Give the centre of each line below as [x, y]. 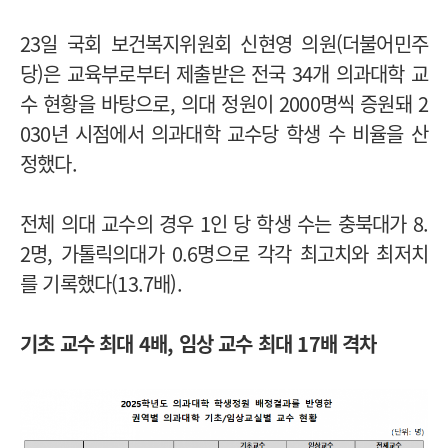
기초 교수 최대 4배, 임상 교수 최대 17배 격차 [198, 343]
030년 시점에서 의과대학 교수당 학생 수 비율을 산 [224, 133]
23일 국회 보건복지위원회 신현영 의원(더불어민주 [224, 43]
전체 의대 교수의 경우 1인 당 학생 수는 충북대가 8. [224, 223]
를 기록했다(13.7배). [103, 283]
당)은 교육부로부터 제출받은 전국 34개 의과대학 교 [224, 73]
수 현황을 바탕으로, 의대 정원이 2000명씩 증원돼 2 [224, 103]
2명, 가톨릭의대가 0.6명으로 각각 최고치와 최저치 [224, 253]
